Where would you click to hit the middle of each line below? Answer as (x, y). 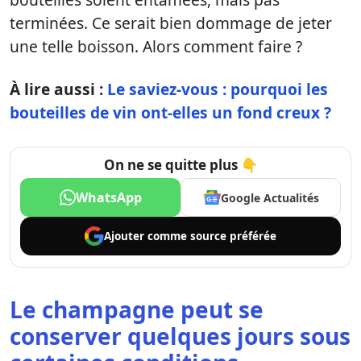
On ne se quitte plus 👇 (180, 165)
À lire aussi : (58, 89)
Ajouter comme (147, 236)
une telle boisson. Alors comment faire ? (156, 46)
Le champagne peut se (137, 309)
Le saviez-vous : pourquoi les (218, 89)
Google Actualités (270, 197)
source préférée (233, 236)
